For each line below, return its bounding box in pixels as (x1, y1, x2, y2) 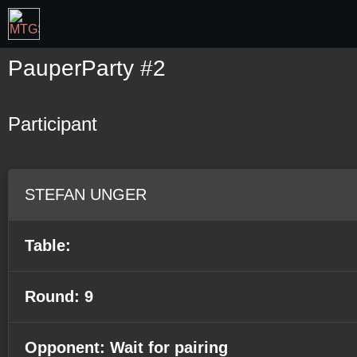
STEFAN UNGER (25, 186, 147, 203)
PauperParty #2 (8, 56, 166, 80)
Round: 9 (25, 288, 93, 305)
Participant (8, 113, 97, 135)
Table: (25, 237, 71, 254)
